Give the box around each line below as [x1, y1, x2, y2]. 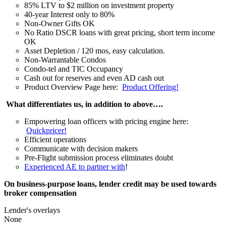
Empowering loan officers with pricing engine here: [24, 117, 188, 126]
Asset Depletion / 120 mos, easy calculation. [24, 46, 167, 55]
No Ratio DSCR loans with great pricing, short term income [24, 28, 215, 37]
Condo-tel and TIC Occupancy [24, 64, 123, 73]
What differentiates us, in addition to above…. [6, 99, 163, 108]
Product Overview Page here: [24, 82, 122, 91]
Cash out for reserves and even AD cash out [24, 73, 164, 82]
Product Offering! [122, 82, 179, 91]
